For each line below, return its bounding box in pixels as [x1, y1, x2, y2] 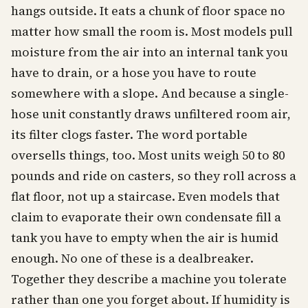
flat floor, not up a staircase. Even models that [11, 188, 280, 205]
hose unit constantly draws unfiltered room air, [11, 106, 291, 122]
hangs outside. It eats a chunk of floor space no [11, 3, 285, 19]
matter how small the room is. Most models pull [11, 23, 293, 40]
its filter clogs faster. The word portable [11, 126, 247, 143]
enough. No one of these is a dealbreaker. [11, 250, 254, 267]
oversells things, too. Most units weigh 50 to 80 [11, 147, 285, 164]
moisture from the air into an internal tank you [11, 44, 288, 60]
